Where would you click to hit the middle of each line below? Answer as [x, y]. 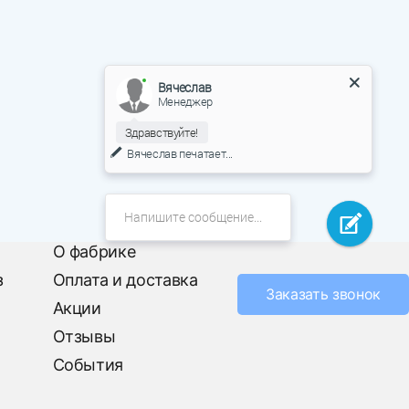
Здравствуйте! [162, 132]
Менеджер [185, 101]
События [88, 364]
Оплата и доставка [125, 279]
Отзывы [84, 336]
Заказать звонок [323, 294]
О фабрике [94, 251]
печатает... [205, 153]
